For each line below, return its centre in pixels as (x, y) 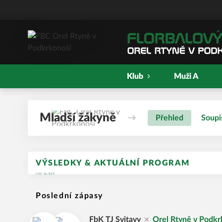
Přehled (169, 118)
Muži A (186, 76)
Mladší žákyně (78, 118)
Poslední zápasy (69, 196)
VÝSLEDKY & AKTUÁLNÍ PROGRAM (113, 163)
